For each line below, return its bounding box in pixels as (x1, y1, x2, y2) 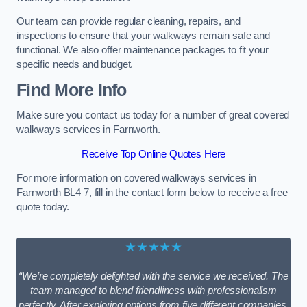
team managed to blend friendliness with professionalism (29, 285, 277, 297)
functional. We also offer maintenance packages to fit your (16, 45, 269, 56)
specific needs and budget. (16, 59, 134, 71)
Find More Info (16, 80, 127, 99)
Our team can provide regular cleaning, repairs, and (16, 16, 241, 27)
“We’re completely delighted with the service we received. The (19, 271, 288, 282)
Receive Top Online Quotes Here (81, 148, 226, 160)
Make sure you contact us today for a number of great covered (16, 110, 290, 121)
